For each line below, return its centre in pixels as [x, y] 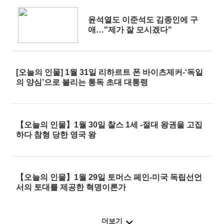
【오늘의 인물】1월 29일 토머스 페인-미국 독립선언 [109, 177]
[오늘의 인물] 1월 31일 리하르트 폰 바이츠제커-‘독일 [109, 72]
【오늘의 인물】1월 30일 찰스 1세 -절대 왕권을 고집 [109, 125]
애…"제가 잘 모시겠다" [130, 30]
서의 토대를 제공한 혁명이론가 [71, 187]
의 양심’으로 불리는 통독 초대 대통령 [82, 82]
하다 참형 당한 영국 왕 [56, 135]
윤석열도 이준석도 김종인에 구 [143, 20]
